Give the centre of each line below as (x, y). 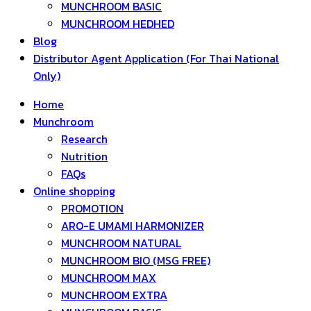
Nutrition (84, 156)
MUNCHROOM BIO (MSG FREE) (136, 260)
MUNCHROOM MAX (109, 278)
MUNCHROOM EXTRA (114, 295)
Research (84, 139)
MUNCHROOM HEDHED (118, 24)
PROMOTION (92, 208)
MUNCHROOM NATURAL (121, 243)
